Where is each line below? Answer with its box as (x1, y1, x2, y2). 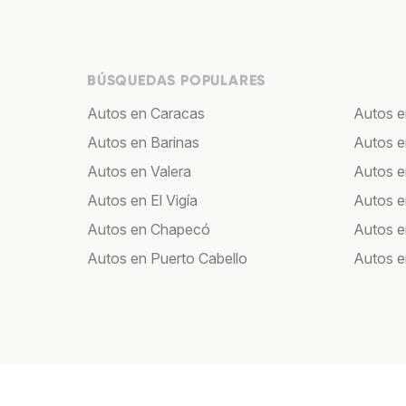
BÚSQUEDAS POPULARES (87, 71, 266, 89)
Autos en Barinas (87, 132, 199, 151)
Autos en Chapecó (87, 219, 210, 238)
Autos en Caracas (87, 103, 205, 122)
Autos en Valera (87, 161, 191, 180)
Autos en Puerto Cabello (87, 248, 247, 267)
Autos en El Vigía (87, 190, 198, 209)
